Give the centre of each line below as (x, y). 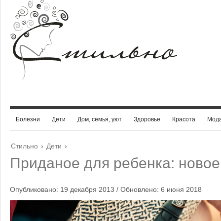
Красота (184, 119)
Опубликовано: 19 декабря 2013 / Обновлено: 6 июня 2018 (106, 189)
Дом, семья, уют (100, 119)
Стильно (24, 146)
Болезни (28, 119)
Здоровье (147, 119)
